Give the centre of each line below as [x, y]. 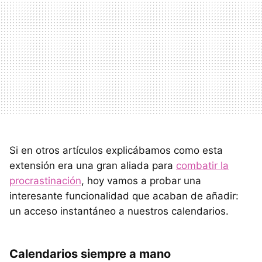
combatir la [202, 165]
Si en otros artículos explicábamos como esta [116, 150]
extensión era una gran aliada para [93, 165]
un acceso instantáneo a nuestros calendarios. [119, 211]
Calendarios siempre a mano [90, 254]
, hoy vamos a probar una [141, 180]
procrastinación [45, 180]
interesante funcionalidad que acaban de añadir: [124, 196]
